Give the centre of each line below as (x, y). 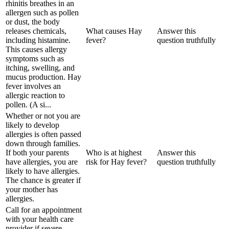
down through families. (43, 143)
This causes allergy (36, 49)
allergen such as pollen (42, 12)
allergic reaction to (35, 95)
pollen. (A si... (28, 104)
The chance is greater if (43, 180)
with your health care (40, 219)
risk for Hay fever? (116, 162)
